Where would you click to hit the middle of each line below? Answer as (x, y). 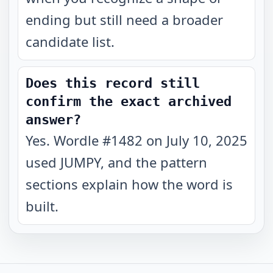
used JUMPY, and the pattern (116, 162)
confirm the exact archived (129, 101)
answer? (53, 120)
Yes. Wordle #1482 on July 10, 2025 (136, 140)
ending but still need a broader (124, 19)
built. (42, 206)
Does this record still (113, 83)
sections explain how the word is (129, 184)
